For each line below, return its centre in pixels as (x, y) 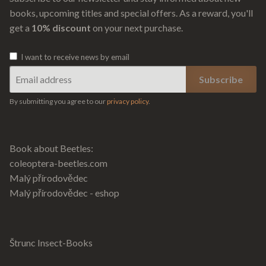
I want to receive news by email (75, 57)
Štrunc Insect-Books (51, 243)
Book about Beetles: (51, 148)
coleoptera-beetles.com (58, 163)
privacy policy (128, 101)
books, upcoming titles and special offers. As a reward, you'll (131, 13)
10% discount (61, 28)
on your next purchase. (137, 28)
